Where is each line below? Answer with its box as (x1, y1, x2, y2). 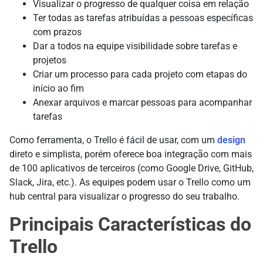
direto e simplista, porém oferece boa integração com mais (9, 149, 252, 160)
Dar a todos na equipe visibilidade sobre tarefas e (33, 41, 237, 52)
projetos (33, 55, 66, 66)
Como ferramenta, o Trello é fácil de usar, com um (9, 134, 217, 146)
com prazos (33, 26, 82, 38)
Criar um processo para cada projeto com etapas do (33, 69, 247, 80)
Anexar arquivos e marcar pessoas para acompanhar (33, 97, 252, 109)
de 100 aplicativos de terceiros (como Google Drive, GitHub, (9, 163, 254, 174)
